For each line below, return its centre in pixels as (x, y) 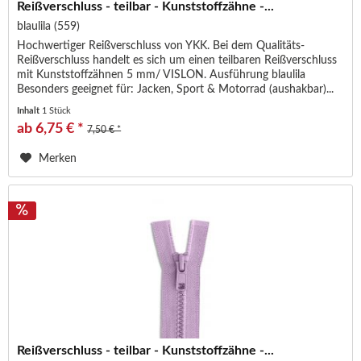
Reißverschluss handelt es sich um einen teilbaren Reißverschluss (177, 60)
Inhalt (30, 110)
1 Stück (57, 110)
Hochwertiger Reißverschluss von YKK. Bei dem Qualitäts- (161, 46)
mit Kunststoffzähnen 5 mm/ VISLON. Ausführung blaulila (162, 75)
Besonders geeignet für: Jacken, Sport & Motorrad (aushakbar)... (176, 89)
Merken (58, 158)
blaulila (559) (49, 26)
